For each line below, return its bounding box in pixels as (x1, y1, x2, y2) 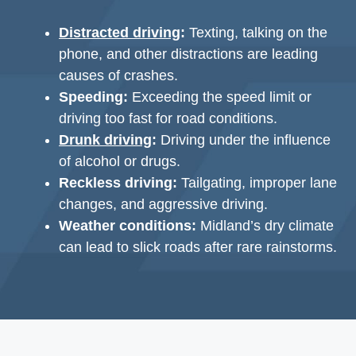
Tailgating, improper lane (177, 175, 337, 191)
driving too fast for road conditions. (59, 110, 277, 126)
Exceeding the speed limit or (128, 89, 311, 105)
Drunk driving (59, 132, 152, 148)
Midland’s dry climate (196, 218, 334, 234)
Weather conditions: (59, 218, 196, 234)
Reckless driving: (59, 175, 177, 191)
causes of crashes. (59, 68, 178, 83)
